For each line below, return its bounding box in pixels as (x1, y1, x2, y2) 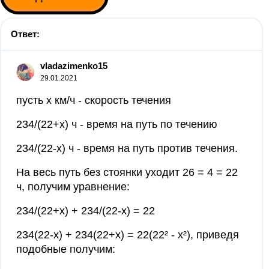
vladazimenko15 (40, 61, 107, 71)
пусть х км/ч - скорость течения (16, 94, 171, 106)
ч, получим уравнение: (16, 181, 130, 193)
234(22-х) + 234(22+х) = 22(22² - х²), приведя (16, 229, 239, 241)
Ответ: (11, 29, 40, 39)
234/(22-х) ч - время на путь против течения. (16, 142, 238, 154)
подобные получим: (16, 243, 115, 255)
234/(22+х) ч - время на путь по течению (16, 118, 217, 130)
